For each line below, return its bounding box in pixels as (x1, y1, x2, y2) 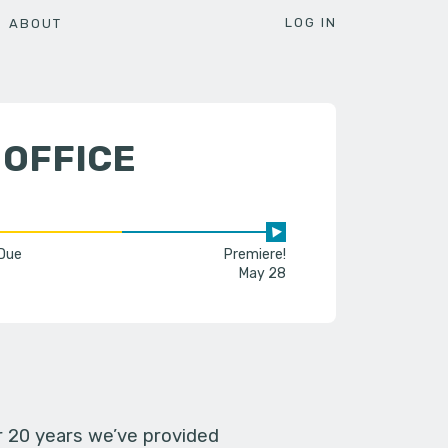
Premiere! (224, 246, 287, 264)
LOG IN (284, 15, 337, 31)
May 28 (239, 265, 287, 283)
